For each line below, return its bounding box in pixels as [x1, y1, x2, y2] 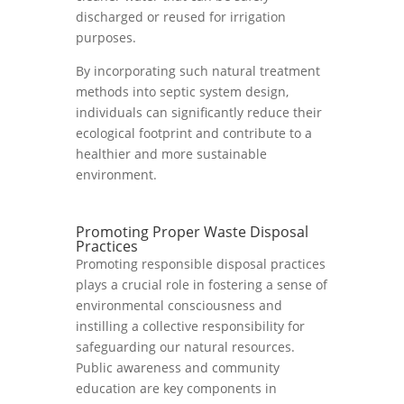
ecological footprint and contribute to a [76, 124, 312, 142]
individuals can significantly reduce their [76, 104, 322, 121]
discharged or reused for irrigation [76, 8, 286, 25]
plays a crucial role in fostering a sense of [76, 276, 327, 293]
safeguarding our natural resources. [76, 338, 295, 355]
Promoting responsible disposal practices [76, 255, 326, 272]
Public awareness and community [76, 359, 280, 376]
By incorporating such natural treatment [76, 62, 320, 79]
